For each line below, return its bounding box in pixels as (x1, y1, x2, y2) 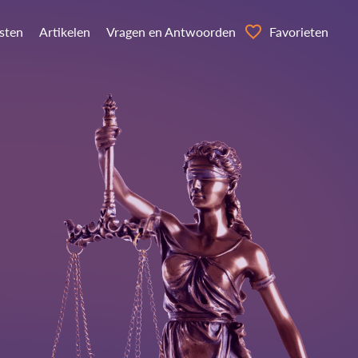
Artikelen (38, 24, 90, 39)
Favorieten (269, 24, 328, 39)
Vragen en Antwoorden (105, 24, 236, 39)
